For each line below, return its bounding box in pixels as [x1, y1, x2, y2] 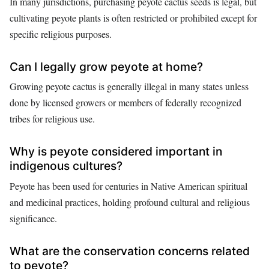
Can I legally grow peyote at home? [10, 59, 203, 74]
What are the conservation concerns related [10, 243, 250, 258]
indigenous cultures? [10, 159, 122, 174]
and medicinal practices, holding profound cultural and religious [10, 195, 250, 208]
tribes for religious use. [10, 112, 95, 125]
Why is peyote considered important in [10, 144, 222, 159]
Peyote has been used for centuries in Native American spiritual [10, 179, 247, 192]
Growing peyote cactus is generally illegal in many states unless [10, 80, 249, 93]
